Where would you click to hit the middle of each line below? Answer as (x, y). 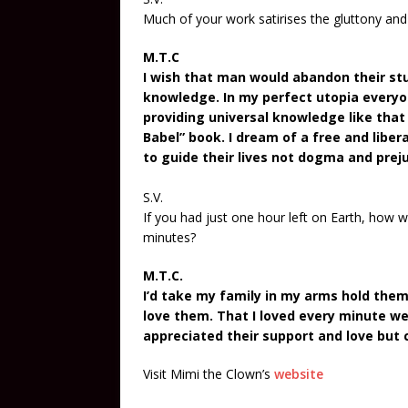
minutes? (169, 237)
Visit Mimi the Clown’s (209, 374)
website (299, 374)
